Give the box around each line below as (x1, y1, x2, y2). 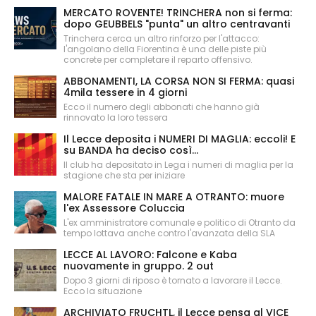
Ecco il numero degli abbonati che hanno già (63, 101, 260, 114)
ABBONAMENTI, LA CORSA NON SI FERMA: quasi (63, 74, 294, 89)
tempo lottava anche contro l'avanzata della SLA (63, 227, 275, 240)
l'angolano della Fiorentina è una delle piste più (63, 43, 267, 56)
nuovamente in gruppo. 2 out (63, 259, 214, 274)
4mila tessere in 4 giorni (63, 85, 187, 100)
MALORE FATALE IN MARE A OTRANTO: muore (63, 190, 284, 205)
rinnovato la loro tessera (63, 111, 168, 124)
